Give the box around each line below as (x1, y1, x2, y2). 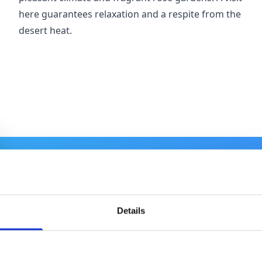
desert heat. (19, 24, 72, 37)
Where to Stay (37, 223, 177, 251)
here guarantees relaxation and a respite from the (19, 8, 241, 20)
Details (116, 205, 146, 216)
